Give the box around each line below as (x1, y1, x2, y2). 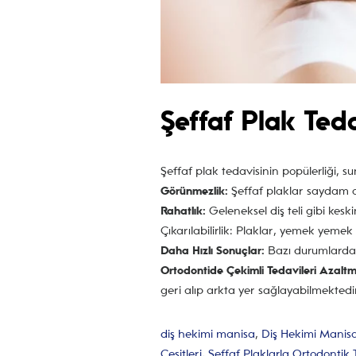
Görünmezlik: (161, 184, 228, 198)
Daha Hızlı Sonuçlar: (161, 244, 265, 257)
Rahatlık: (161, 204, 206, 218)
